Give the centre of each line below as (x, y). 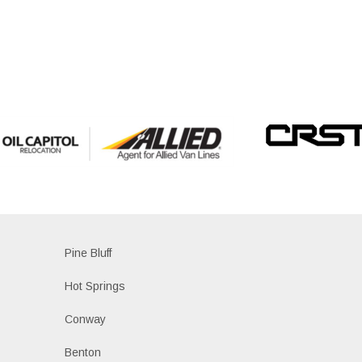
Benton (82, 352)
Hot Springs (95, 286)
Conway (85, 319)
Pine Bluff (88, 253)
